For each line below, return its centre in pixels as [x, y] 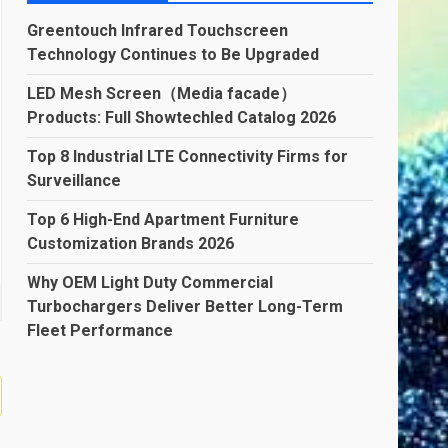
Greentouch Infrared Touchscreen [158, 30]
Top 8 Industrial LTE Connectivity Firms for [188, 156]
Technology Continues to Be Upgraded [173, 54]
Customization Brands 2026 [131, 243]
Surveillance [74, 180]
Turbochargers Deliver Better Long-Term [185, 306]
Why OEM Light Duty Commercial [150, 282]
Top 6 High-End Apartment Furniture [163, 219]
